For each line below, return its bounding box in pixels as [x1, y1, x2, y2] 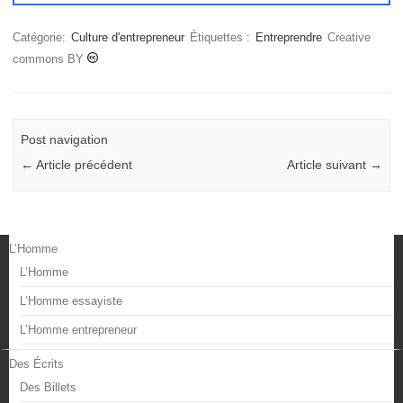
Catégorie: [13, 30, 69, 44]
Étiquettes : [190, 30, 254, 44]
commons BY [13, 51, 87, 66]
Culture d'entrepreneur [71, 30, 184, 44]
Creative [327, 30, 371, 44]
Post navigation [21, 131, 109, 147]
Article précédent [33, 157, 133, 172]
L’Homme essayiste [20, 294, 122, 309]
